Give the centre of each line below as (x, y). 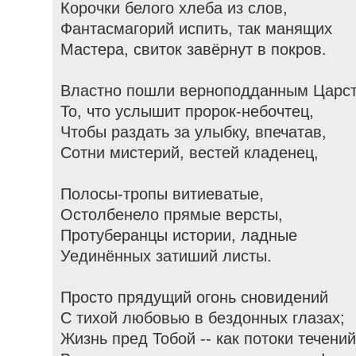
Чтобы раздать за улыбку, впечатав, (194, 132)
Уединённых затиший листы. (166, 256)
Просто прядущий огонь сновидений (195, 298)
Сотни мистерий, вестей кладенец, (190, 153)
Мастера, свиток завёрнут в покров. (194, 50)
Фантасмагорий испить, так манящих (197, 29)
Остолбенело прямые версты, (172, 215)
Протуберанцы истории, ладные (179, 236)
